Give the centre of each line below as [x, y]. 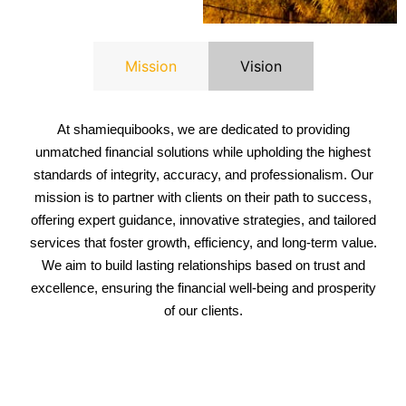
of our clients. [203, 311]
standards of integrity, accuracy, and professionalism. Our [203, 175]
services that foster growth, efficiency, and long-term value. [203, 243]
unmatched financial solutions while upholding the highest [203, 152]
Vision [261, 67]
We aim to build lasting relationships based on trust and [203, 266]
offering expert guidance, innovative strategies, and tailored [203, 220]
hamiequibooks [125, 130]
